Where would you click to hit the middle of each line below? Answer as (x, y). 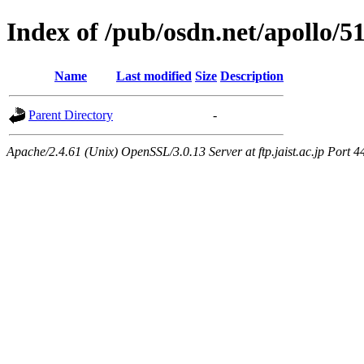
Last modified (154, 76)
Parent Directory (71, 115)
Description (252, 76)
